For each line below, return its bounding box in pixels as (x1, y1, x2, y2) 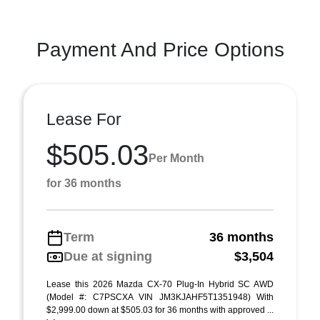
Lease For (46, 110, 121, 129)
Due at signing (64, 249, 152, 264)
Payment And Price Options (36, 39, 284, 61)
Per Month (149, 151, 204, 164)
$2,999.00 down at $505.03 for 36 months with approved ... (46, 305, 274, 315)
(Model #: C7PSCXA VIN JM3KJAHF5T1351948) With (46, 292, 274, 302)
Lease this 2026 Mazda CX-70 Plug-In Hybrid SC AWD (46, 279, 274, 289)
